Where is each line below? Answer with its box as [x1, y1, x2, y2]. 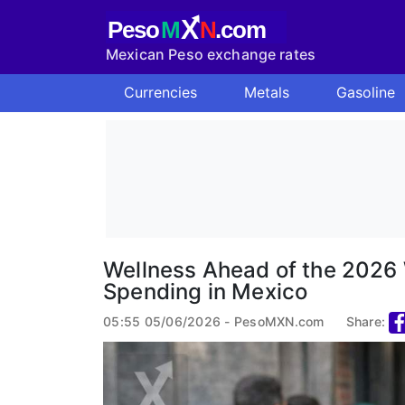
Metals [244, 83, 289, 101]
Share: [345, 314, 385, 329]
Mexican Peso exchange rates [106, 44, 316, 63]
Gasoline [336, 83, 395, 101]
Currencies [124, 83, 197, 101]
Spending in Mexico [103, 278, 308, 305]
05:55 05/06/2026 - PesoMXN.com [103, 314, 325, 329]
